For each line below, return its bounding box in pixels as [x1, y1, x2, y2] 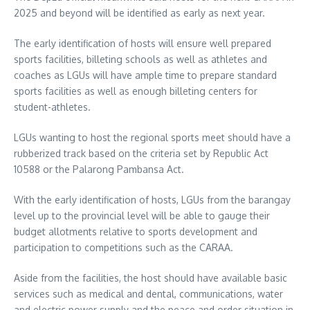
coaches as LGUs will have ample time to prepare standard [14, 69, 277, 82]
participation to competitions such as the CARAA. [14, 241, 233, 254]
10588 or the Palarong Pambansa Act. [14, 163, 184, 176]
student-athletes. [14, 101, 91, 113]
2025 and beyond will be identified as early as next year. [14, 7, 265, 19]
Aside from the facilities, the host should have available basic [14, 272, 287, 284]
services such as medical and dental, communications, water [14, 288, 283, 300]
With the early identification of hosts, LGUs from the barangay [14, 194, 291, 206]
